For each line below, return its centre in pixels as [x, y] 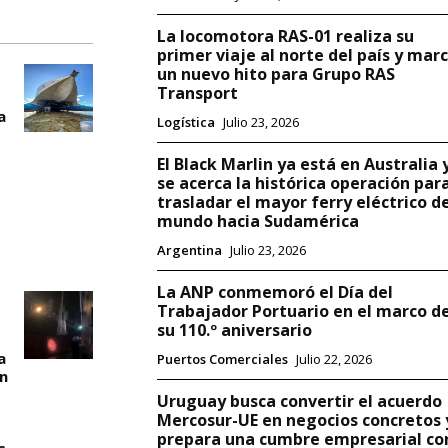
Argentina [189, 250]
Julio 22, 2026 [333, 359]
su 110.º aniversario [234, 330]
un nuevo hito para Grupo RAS [275, 74]
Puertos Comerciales [222, 359]
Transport [197, 93]
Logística [185, 122]
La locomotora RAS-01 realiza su [285, 36]
